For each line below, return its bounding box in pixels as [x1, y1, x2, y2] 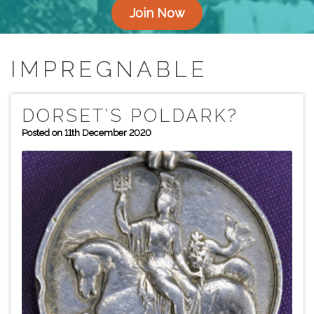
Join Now [129, 6, 185, 20]
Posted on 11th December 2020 [22, 128, 151, 138]
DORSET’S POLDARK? [22, 105, 238, 126]
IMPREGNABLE [11, 56, 208, 82]
